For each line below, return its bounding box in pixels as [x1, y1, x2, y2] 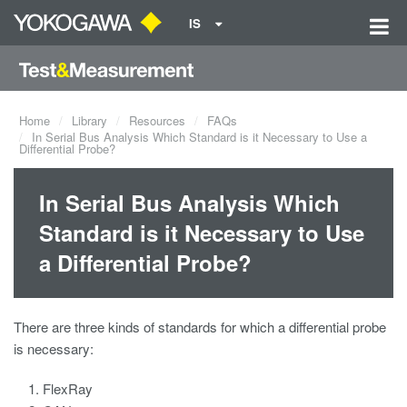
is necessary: [14, 339, 97, 358]
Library [72, 112, 107, 129]
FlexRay [43, 379, 93, 398]
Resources [129, 112, 185, 129]
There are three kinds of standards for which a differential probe [14, 317, 386, 336]
